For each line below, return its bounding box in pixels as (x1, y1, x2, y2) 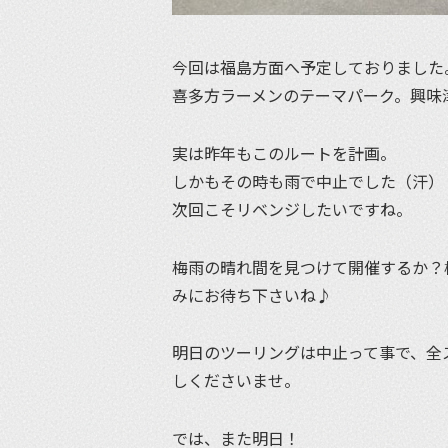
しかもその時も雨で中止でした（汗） (172, 168, 444, 193)
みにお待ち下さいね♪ (172, 282, 332, 307)
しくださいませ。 (172, 368, 300, 393)
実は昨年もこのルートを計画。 (172, 140, 396, 165)
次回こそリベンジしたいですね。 (172, 196, 412, 221)
